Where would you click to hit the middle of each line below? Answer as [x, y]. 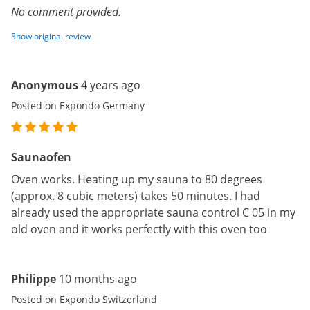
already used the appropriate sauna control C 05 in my [153, 212]
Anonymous [45, 85]
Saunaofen [41, 157]
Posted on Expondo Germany [78, 106]
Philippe [34, 279]
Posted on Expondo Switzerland [84, 299]
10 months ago [98, 279]
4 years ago [111, 85]
